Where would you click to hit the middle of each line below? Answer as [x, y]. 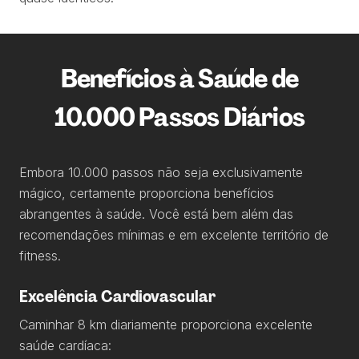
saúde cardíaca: [65, 345]
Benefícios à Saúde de [179, 79]
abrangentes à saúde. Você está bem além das [156, 214]
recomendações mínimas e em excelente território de [174, 235]
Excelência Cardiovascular [117, 296]
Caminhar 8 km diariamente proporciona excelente [166, 325]
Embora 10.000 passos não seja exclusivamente [161, 172]
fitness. [40, 256]
